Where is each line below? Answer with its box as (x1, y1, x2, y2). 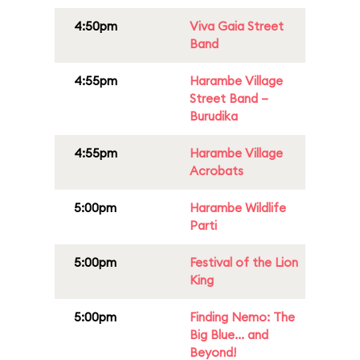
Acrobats (190, 163, 243, 178)
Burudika (190, 108, 238, 124)
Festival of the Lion (190, 255, 298, 270)
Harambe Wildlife (190, 200, 286, 215)
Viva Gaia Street (190, 18, 284, 34)
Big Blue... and (190, 327, 268, 342)
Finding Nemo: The (190, 309, 295, 325)
